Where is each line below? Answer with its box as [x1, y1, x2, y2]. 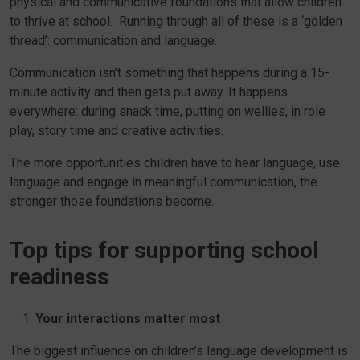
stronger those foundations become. [10, 194, 214, 209]
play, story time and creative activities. [10, 123, 223, 138]
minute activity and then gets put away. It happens [10, 84, 288, 100]
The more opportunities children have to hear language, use [10, 155, 340, 170]
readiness [10, 264, 109, 290]
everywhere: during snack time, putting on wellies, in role [10, 104, 325, 119]
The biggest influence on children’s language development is [10, 343, 348, 358]
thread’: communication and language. [10, 33, 217, 48]
